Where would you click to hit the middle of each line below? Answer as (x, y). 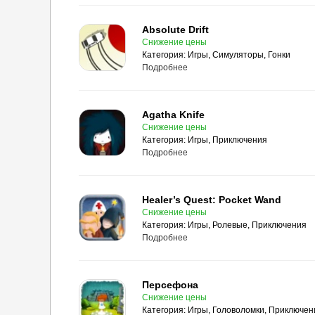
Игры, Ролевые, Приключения (247, 225)
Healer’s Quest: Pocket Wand (212, 200)
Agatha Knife (173, 115)
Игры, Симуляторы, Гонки (239, 55)
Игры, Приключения (227, 140)
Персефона (170, 285)
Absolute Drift (175, 30)
